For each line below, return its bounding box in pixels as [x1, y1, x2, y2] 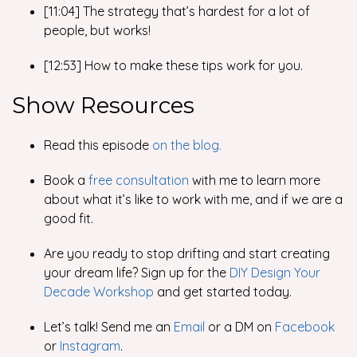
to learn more [237, 172, 320, 188]
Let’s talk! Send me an [44, 319, 174, 335]
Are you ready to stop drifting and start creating [44, 245, 330, 261]
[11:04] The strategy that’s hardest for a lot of [44, 3, 310, 19]
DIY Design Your [229, 265, 320, 280]
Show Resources [12, 92, 194, 119]
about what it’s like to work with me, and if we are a [44, 191, 343, 207]
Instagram [60, 338, 120, 354]
